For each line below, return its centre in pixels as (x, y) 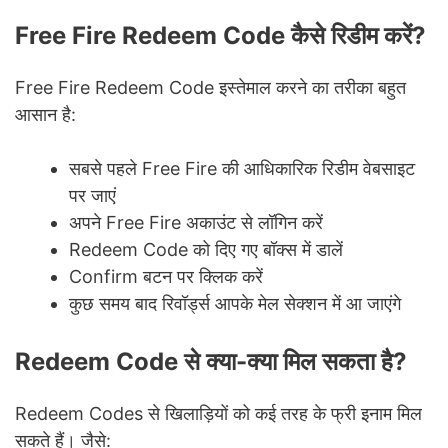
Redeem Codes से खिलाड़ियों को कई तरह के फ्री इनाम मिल (218, 413)
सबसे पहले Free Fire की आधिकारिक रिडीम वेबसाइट (242, 168)
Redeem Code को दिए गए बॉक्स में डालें (206, 249)
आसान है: (45, 114)
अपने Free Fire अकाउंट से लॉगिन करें (196, 222)
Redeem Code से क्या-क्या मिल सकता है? (211, 361)
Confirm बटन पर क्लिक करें (166, 276)
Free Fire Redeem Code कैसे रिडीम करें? (220, 35)
